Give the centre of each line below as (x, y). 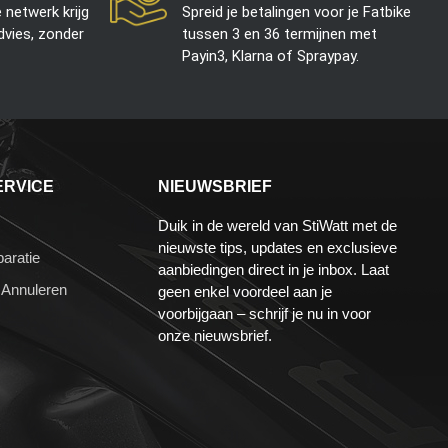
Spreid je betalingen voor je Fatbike (297, 12)
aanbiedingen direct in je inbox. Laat (274, 270)
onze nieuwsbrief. (215, 336)
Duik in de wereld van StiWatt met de (278, 226)
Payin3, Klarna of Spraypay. (271, 56)
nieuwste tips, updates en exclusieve (278, 248)
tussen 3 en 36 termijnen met (280, 34)
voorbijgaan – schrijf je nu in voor (265, 314)
